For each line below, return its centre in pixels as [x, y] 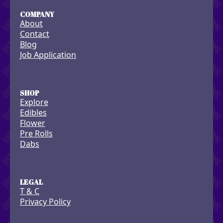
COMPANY [37, 14]
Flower [33, 123]
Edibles [33, 112]
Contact [35, 34]
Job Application [48, 55]
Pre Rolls [36, 133]
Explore [34, 102]
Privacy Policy [45, 201]
